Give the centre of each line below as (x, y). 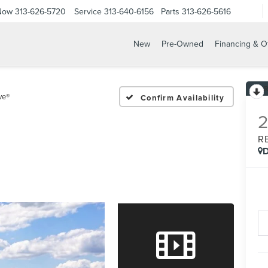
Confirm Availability (182, 98)
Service (88, 11)
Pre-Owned (182, 44)
